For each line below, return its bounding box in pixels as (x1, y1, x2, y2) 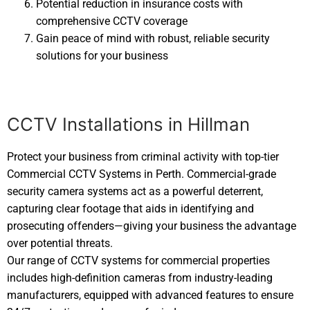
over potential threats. (7, 237, 113, 250)
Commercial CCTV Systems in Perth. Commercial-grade (7, 167, 276, 181)
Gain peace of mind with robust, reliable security (35, 32, 270, 46)
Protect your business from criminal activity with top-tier (7, 150, 279, 164)
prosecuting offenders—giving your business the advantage (7, 219, 296, 233)
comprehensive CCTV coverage (35, 15, 188, 28)
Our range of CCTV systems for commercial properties (7, 254, 270, 268)
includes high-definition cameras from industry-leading (7, 271, 273, 285)
